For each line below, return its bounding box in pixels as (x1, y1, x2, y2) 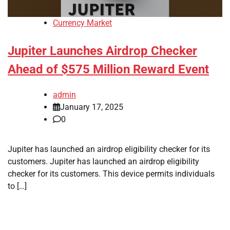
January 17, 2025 (60, 102, 123, 112)
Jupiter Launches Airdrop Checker (8, 44, 197, 59)
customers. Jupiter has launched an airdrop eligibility (8, 157, 199, 167)
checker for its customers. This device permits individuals (8, 169, 215, 179)
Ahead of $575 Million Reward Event (8, 62, 209, 77)
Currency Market (53, 18, 112, 28)
